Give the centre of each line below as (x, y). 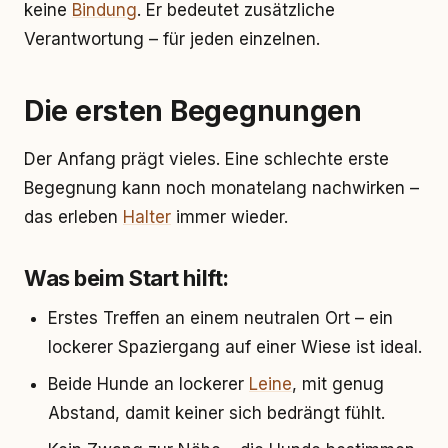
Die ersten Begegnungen (193, 111)
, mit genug (338, 384)
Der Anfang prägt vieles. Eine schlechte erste (206, 159)
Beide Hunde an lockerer (148, 384)
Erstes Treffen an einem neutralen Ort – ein (220, 318)
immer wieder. (229, 217)
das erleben (73, 217)
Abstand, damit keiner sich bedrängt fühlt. (216, 413)
